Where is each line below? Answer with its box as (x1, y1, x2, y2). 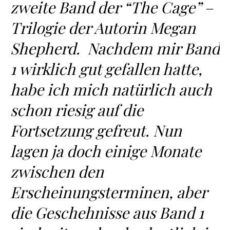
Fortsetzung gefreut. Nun (10, 120, 182, 141)
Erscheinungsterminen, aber (10, 182, 207, 202)
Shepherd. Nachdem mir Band (10, 38, 220, 59)
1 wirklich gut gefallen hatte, (10, 59, 202, 79)
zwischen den (10, 161, 104, 182)
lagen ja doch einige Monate (10, 141, 201, 161)
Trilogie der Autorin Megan (10, 17, 196, 38)
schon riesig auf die (10, 100, 143, 120)
